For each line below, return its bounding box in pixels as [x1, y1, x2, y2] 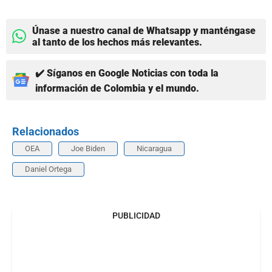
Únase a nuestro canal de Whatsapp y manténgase [32, 24, 256, 36]
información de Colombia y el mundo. [35, 82, 199, 94]
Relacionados [12, 124, 79, 138]
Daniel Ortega [25, 164, 72, 174]
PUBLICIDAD [112, 210, 160, 220]
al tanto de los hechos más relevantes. [32, 36, 202, 48]
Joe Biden [71, 143, 105, 153]
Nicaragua [137, 143, 172, 153]
